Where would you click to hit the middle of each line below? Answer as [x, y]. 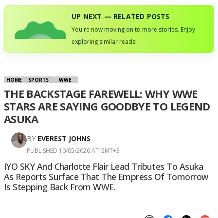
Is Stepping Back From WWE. [60, 187]
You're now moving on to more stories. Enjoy [133, 29]
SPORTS [38, 80]
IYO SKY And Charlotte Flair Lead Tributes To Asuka [103, 166]
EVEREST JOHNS [64, 138]
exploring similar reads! [104, 42]
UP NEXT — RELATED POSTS [121, 16]
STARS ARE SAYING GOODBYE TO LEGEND [107, 106]
